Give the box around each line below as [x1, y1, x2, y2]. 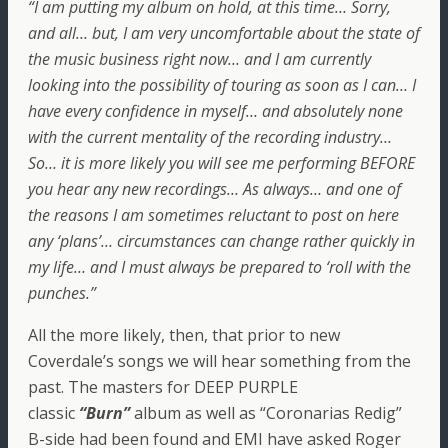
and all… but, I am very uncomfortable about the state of [28, 22, 420, 45]
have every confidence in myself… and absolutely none [28, 100, 403, 123]
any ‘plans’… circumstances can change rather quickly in [28, 230, 415, 253]
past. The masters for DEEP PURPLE [28, 376, 298, 399]
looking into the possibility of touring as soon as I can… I [28, 74, 416, 97]
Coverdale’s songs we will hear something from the [28, 350, 411, 373]
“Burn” [79, 402, 130, 425]
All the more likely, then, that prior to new [28, 324, 340, 347]
